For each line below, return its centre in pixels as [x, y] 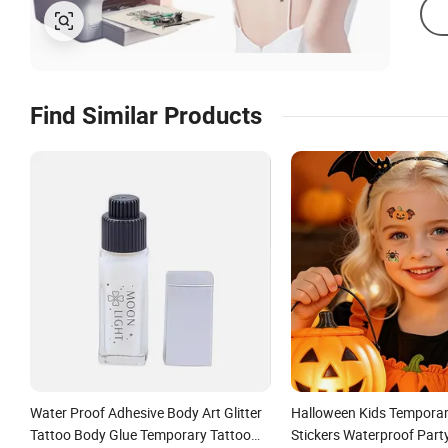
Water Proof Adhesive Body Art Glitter [146, 412]
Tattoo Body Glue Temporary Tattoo [140, 434]
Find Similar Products [146, 116]
